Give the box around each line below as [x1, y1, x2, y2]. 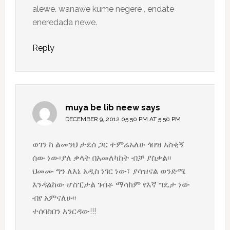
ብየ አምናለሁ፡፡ [32, 193, 76, 203]
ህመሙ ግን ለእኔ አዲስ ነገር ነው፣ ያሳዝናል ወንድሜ [32, 166, 186, 177]
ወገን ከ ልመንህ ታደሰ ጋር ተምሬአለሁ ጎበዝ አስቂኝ [32, 140, 184, 150]
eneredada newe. [32, 17, 97, 28]
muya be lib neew [65, 103, 139, 113]
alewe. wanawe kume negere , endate [32, 4, 174, 14]
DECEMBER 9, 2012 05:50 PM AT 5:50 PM [65, 116, 181, 123]
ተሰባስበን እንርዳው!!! [32, 206, 96, 217]
